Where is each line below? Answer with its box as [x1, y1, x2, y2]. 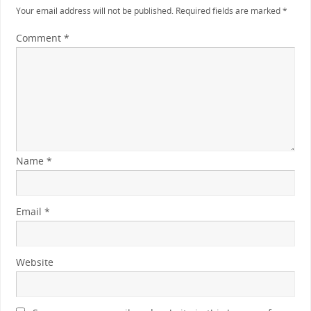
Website [15, 255, 53, 269]
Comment [15, 31, 64, 45]
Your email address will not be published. [15, 4, 174, 17]
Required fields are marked [175, 4, 283, 17]
